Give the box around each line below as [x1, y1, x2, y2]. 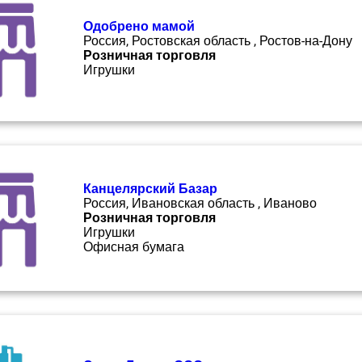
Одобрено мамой [83, 19, 195, 34]
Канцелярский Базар [83, 181, 217, 196]
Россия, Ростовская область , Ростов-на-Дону [83, 33, 352, 48]
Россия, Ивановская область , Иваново [83, 196, 317, 211]
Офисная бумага [83, 239, 184, 255]
